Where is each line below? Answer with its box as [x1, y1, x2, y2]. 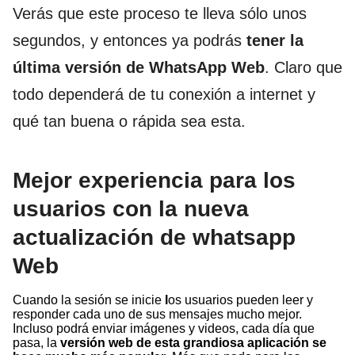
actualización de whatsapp [13, 225, 296, 250]
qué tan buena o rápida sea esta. [13, 113, 246, 131]
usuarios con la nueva [13, 197, 249, 222]
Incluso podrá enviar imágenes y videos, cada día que [13, 322, 315, 336]
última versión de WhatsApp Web [13, 59, 265, 77]
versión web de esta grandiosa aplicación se [60, 336, 326, 350]
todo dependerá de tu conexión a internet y [13, 86, 315, 104]
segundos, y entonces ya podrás [13, 32, 246, 50]
